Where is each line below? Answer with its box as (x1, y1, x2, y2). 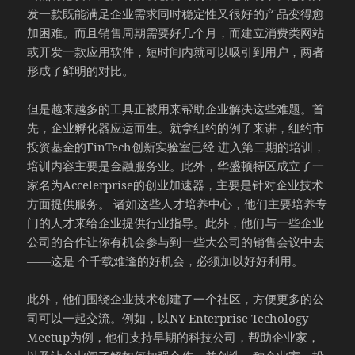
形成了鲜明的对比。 (27, 62, 135, 78)
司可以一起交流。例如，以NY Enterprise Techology (27, 309, 309, 326)
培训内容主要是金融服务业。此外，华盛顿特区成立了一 (27, 157, 325, 174)
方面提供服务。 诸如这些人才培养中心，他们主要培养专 (27, 195, 328, 212)
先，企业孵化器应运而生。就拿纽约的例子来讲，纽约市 (27, 119, 325, 136)
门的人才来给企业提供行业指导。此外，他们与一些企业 (27, 214, 325, 231)
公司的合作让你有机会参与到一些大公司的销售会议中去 (27, 233, 325, 250)
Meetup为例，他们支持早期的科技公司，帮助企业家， (27, 328, 320, 345)
